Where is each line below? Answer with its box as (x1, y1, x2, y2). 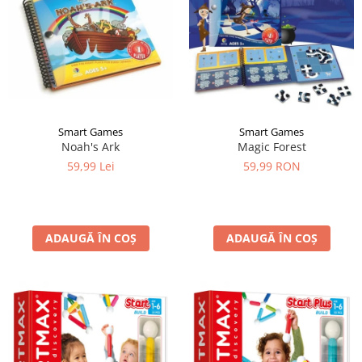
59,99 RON (242, 158, 301, 174)
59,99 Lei (66, 158, 115, 174)
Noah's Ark (61, 138, 120, 154)
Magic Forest (237, 138, 306, 154)
